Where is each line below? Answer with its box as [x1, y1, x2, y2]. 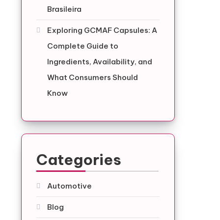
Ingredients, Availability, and [47, 57, 152, 66]
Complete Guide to [47, 41, 118, 51]
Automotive [47, 181, 92, 191]
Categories [36, 150, 121, 169]
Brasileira [47, 4, 82, 14]
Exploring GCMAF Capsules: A [47, 26, 157, 35]
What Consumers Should [47, 73, 138, 82]
